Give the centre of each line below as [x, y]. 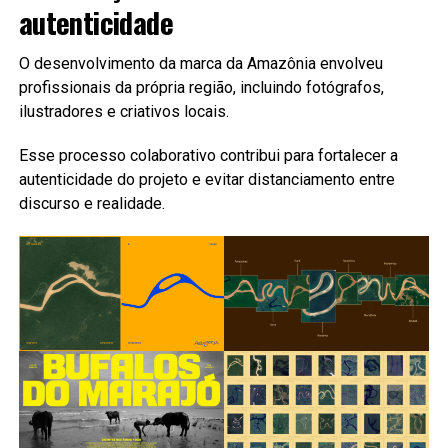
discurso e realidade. [91, 203]
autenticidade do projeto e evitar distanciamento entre [206, 179]
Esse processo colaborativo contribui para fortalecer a [208, 155]
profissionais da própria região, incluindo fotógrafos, [201, 87]
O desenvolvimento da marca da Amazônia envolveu [200, 63]
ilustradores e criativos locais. [123, 111]
